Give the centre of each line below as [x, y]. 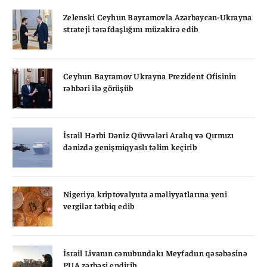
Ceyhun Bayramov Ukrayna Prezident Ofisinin [150, 75]
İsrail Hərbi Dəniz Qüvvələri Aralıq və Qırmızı [148, 134]
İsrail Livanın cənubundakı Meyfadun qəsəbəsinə [155, 252]
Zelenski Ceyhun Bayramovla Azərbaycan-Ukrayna [158, 16]
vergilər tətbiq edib [99, 205]
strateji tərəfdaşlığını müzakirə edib [131, 28]
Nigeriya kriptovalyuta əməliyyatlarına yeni [145, 193]
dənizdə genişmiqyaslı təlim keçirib [130, 146]
